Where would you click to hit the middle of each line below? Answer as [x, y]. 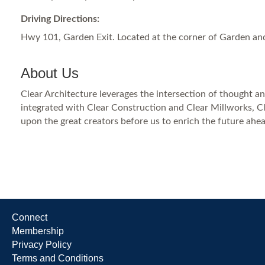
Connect [30, 217]
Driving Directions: [60, 19]
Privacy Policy [42, 245]
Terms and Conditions [58, 258]
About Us [50, 73]
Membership [38, 231]
